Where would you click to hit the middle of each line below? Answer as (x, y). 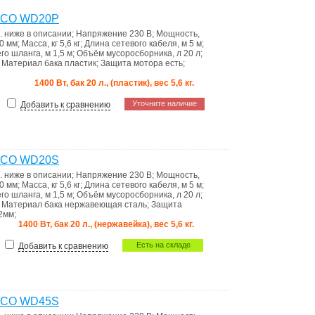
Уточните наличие (165, 103)
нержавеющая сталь (106, 205)
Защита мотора (133, 63)
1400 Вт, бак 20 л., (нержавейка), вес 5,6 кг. (106, 224)
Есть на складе (163, 245)
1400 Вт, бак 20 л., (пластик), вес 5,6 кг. (114, 83)
